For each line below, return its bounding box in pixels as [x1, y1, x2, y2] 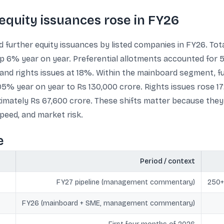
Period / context [140, 157, 195, 165]
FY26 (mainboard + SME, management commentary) [22, 199, 195, 207]
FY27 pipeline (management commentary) [56, 178, 195, 186]
